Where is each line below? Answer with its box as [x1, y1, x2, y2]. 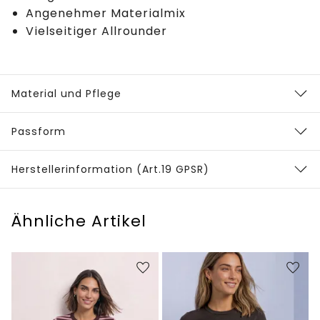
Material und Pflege [11, 86, 121, 101]
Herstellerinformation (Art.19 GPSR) [11, 162, 209, 177]
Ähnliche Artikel [11, 210, 146, 233]
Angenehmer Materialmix [26, 5, 186, 22]
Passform [11, 124, 66, 139]
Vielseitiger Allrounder [26, 23, 167, 40]
